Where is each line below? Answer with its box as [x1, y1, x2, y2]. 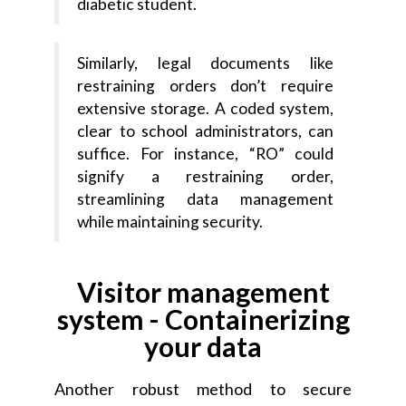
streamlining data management [77, 189, 333, 209]
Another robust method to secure [54, 379, 352, 400]
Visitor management [76, 275, 330, 309]
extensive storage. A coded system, [77, 99, 333, 119]
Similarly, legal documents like [77, 53, 333, 73]
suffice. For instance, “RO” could [77, 144, 333, 164]
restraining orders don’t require [77, 76, 333, 96]
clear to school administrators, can [77, 121, 333, 141]
